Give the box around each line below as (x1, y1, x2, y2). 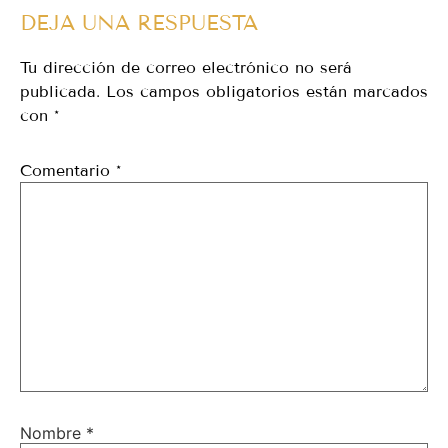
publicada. (20, 82, 100, 102)
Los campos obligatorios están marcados (106, 82, 428, 102)
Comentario (20, 161, 116, 181)
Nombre (20, 422, 86, 443)
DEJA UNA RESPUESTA (20, 10, 258, 37)
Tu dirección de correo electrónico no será (20, 58, 352, 78)
